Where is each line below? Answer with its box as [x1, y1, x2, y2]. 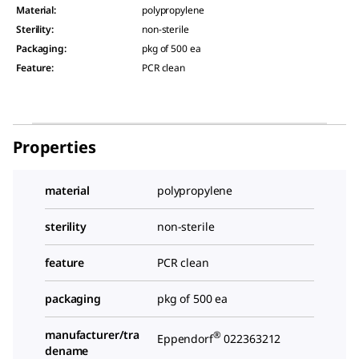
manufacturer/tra [45, 326, 140, 342]
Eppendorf [157, 330, 213, 346]
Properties [13, 135, 96, 158]
